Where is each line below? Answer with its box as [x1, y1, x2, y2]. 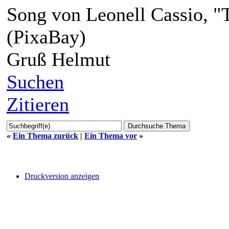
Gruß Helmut [7, 48, 110, 70]
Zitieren [7, 93, 69, 115]
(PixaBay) [7, 26, 86, 48]
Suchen [7, 71, 64, 93]
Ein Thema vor [84, 131, 137, 140]
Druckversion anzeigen [25, 171, 99, 180]
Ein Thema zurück [13, 131, 78, 140]
